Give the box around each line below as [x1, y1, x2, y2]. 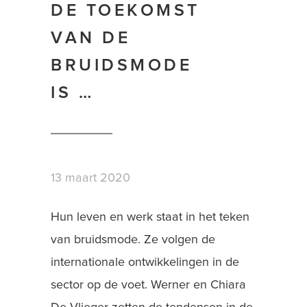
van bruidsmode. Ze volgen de [51, 234, 215, 246]
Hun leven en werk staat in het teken [51, 211, 249, 223]
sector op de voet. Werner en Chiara [51, 279, 246, 291]
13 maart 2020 [51, 172, 130, 184]
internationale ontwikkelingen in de [51, 256, 239, 269]
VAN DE [51, 29, 130, 47]
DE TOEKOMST [51, 2, 200, 19]
